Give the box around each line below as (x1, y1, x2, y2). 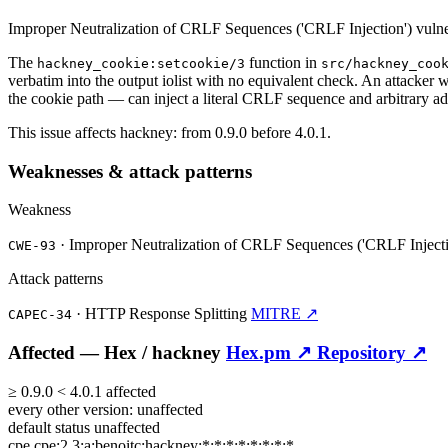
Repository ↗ (317, 342, 427, 364)
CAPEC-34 (8, 307, 72, 323)
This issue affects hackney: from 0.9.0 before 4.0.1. (8, 123, 331, 141)
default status (8, 418, 94, 436)
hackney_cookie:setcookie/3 (37, 55, 245, 71)
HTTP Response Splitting (85, 305, 251, 323)
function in (245, 53, 321, 71)
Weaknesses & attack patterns (8, 160, 252, 182)
